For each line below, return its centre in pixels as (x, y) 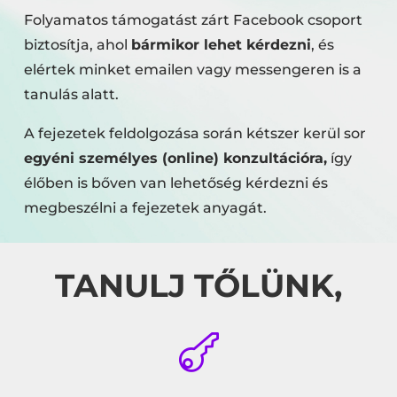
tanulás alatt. (71, 94)
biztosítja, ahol (77, 45)
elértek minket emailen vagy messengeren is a (192, 70)
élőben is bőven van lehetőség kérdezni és (175, 183)
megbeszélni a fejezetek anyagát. (145, 208)
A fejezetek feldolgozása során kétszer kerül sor (195, 133)
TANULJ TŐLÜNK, (198, 285)
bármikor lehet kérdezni (221, 45)
